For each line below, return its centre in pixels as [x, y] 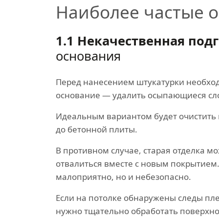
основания [88, 56]
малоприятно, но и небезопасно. [123, 177]
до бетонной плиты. [97, 129]
